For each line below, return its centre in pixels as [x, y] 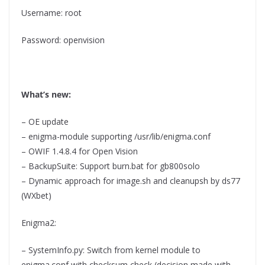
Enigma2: [39, 222]
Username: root [51, 12]
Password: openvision [63, 40]
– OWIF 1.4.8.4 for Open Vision [80, 151]
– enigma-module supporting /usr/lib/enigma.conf [116, 136]
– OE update [45, 121]
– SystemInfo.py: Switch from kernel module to [111, 250]
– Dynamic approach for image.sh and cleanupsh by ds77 [131, 180]
